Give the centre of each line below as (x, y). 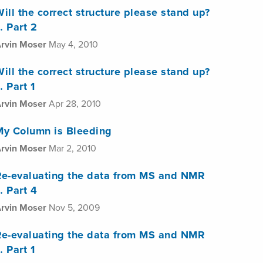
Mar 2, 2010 (73, 149)
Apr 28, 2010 (75, 104)
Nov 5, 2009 (74, 208)
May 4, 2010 (73, 45)
